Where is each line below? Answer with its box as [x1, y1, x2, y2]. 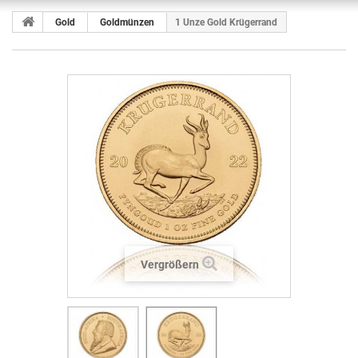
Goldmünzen [100, 16, 154, 28]
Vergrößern [141, 257, 199, 271]
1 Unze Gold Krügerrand [175, 16, 277, 28]
